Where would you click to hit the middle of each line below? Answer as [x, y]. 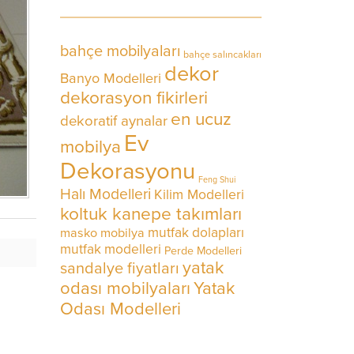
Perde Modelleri [203, 251]
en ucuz [201, 119]
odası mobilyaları [125, 288]
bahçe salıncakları [222, 55]
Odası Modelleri [121, 309]
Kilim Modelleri [199, 195]
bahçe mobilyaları [120, 51]
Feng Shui [217, 180]
